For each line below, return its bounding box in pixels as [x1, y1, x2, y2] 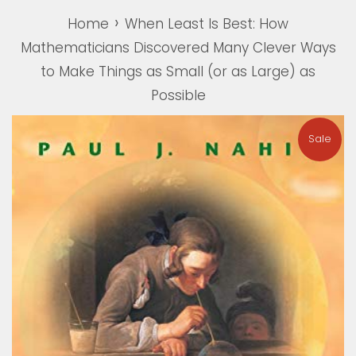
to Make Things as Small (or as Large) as [41, 62, 315, 81]
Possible [150, 86, 206, 105]
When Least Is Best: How [125, 14, 288, 33]
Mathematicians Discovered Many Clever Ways [20, 38, 336, 57]
